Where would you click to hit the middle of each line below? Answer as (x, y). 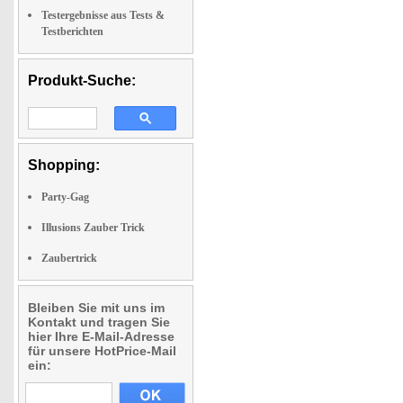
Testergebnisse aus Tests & (103, 15)
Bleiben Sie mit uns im (96, 308)
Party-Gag (65, 197)
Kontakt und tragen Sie (99, 322)
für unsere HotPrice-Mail (102, 351)
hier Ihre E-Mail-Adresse (101, 336)
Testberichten (72, 31)
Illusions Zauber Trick (93, 228)
